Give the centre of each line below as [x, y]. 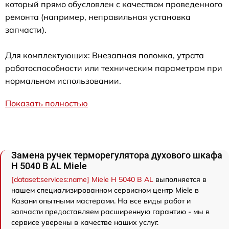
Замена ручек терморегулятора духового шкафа [117, 155]
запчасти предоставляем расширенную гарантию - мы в [110, 212]
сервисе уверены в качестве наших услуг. [85, 222]
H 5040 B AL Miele [49, 166]
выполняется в [180, 179]
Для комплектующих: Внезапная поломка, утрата [105, 55]
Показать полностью [47, 103]
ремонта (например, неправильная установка [98, 17]
